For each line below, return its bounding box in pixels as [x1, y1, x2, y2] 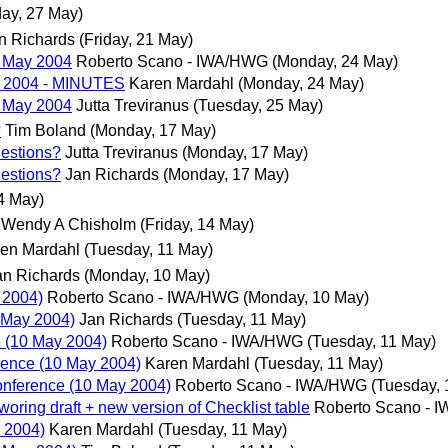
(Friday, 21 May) [79, 30, 193, 48]
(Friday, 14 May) [140, 216, 254, 234]
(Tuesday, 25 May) [193, 96, 323, 114]
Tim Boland [5, 121, 86, 139]
